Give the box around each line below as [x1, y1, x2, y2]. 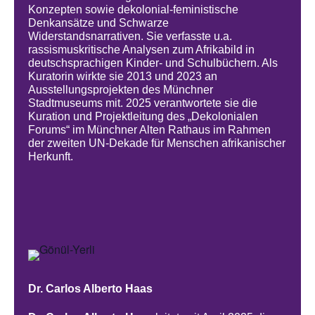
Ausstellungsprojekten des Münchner [28, 84, 214, 96]
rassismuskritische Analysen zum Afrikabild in [28, 44, 255, 56]
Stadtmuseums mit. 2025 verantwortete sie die [28, 97, 258, 110]
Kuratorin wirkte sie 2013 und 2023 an [28, 70, 218, 83]
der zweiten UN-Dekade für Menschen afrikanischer [28, 137, 286, 150]
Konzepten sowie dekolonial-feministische [28, 4, 239, 16]
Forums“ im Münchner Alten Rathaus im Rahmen [28, 124, 271, 136]
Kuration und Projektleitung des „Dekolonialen [28, 110, 259, 123]
